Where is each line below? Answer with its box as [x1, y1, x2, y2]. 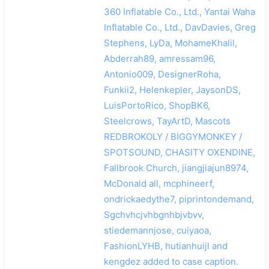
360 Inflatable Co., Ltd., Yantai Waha [103, 5, 255, 17]
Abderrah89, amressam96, [103, 52, 216, 64]
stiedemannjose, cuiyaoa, [103, 224, 211, 236]
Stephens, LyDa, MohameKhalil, [103, 37, 237, 49]
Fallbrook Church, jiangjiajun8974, [103, 162, 249, 174]
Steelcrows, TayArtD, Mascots [103, 115, 231, 127]
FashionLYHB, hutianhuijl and [103, 240, 228, 252]
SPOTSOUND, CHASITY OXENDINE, [103, 146, 255, 158]
